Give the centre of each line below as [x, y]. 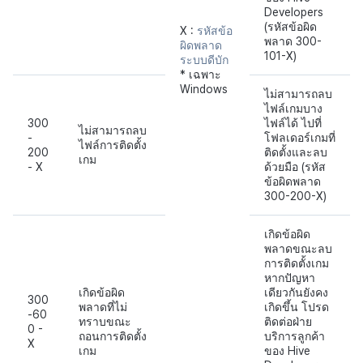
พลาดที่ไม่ [103, 307]
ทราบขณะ [105, 322]
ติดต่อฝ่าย [288, 322]
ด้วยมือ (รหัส [295, 167]
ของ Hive [287, 351]
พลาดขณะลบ [298, 249]
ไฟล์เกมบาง [293, 109]
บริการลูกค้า [295, 337]
